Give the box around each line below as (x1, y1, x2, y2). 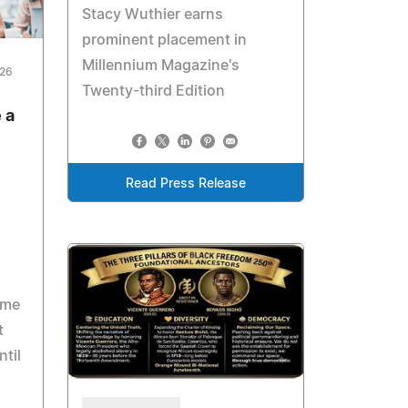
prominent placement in (82, 33, 248, 48)
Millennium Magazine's (82, 58, 240, 74)
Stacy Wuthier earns (82, 7, 224, 23)
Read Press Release (126, 178, 247, 191)
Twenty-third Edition (82, 84, 226, 99)
